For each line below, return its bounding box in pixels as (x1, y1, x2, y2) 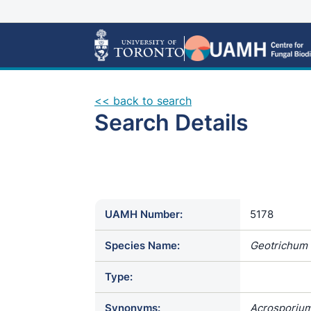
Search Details (94, 109, 249, 136)
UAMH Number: (105, 208, 183, 221)
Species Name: (105, 239, 180, 252)
